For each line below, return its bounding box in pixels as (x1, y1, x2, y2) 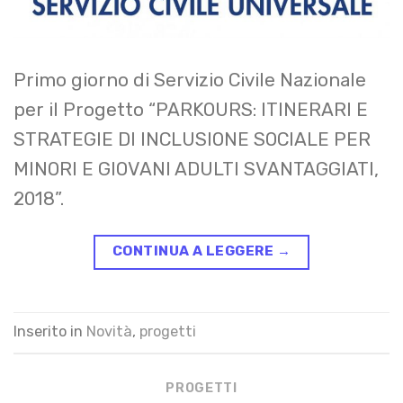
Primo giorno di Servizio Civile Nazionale (13, 69, 366, 92)
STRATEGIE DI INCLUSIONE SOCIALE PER (13, 129, 371, 151)
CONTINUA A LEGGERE (112, 243, 277, 260)
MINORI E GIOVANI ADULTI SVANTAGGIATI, (13, 158, 379, 181)
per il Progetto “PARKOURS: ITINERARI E (13, 99, 368, 121)
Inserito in (13, 322, 86, 340)
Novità (86, 322, 132, 340)
